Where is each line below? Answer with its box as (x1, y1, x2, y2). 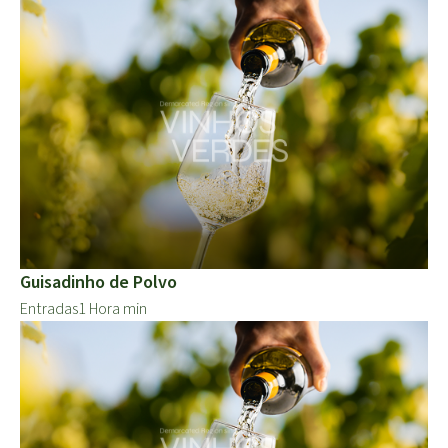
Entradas (20, 297, 78, 320)
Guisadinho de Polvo (20, 269, 177, 295)
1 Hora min (78, 297, 147, 320)
